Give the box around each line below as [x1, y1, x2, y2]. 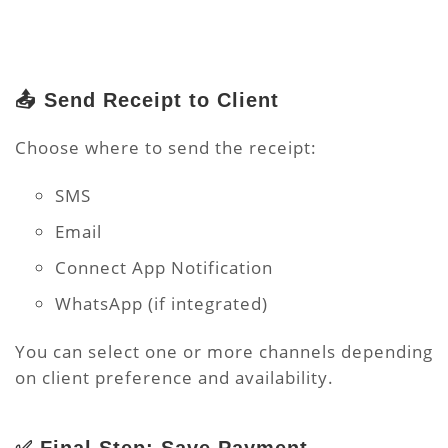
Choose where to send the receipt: [15, 136, 317, 159]
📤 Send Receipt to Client [15, 89, 279, 111]
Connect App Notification [55, 256, 273, 279]
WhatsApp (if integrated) [55, 292, 268, 315]
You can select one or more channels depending [15, 340, 433, 363]
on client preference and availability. [15, 366, 334, 389]
